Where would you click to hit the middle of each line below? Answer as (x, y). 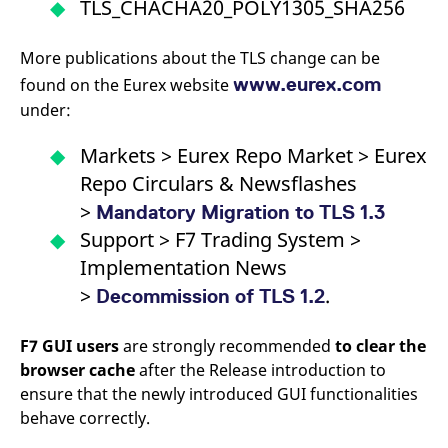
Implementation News (183, 267)
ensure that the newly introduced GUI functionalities (219, 394)
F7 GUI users (69, 346)
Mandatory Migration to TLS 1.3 (240, 212)
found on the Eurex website (126, 85)
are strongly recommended (227, 346)
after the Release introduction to (260, 370)
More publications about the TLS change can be (200, 58)
